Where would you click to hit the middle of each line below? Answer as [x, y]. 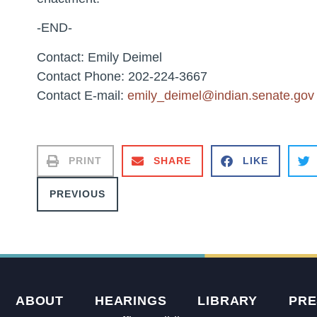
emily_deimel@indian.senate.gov [221, 95]
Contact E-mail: [82, 95]
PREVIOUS [77, 194]
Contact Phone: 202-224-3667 [122, 76]
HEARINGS [131, 301]
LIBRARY [228, 301]
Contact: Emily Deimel [99, 57]
